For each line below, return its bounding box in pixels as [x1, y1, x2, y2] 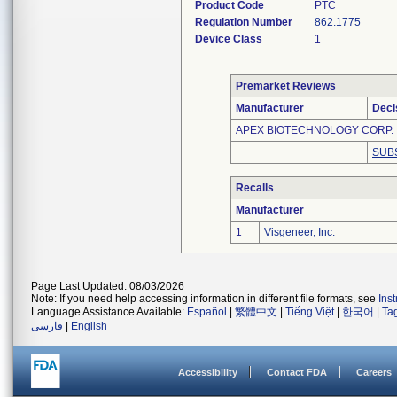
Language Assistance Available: [31, 306, 187, 318]
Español [187, 306, 227, 318]
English [71, 320, 107, 332]
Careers [356, 367, 392, 378]
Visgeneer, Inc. [264, 226, 335, 238]
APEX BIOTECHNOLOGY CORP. [236, 124, 393, 136]
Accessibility [178, 367, 237, 378]
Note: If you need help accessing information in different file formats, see [31, 292, 378, 305]
